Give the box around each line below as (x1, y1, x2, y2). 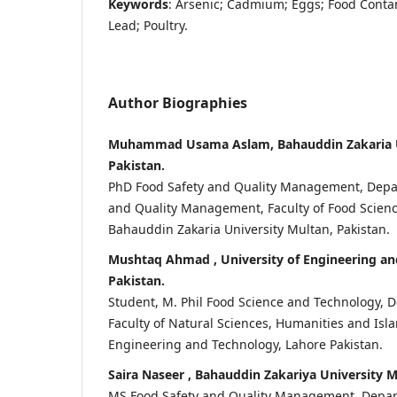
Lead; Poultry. (108, 16, 188, 34)
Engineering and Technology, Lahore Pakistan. (108, 335, 383, 353)
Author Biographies (108, 92, 247, 113)
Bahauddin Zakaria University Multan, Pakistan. (108, 220, 390, 237)
